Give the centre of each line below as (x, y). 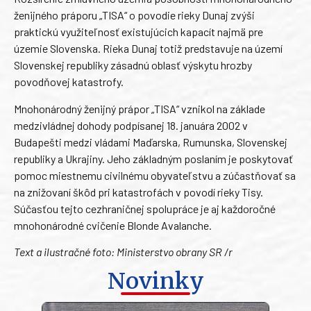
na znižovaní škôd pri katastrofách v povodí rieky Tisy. (138, 192)
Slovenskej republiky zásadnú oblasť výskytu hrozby (133, 65)
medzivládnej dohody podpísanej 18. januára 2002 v (131, 125)
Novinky (155, 281)
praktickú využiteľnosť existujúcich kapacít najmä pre (138, 32)
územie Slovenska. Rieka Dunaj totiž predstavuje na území (148, 49)
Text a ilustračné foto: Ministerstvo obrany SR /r (123, 251)
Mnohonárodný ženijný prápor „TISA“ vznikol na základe (140, 108)
